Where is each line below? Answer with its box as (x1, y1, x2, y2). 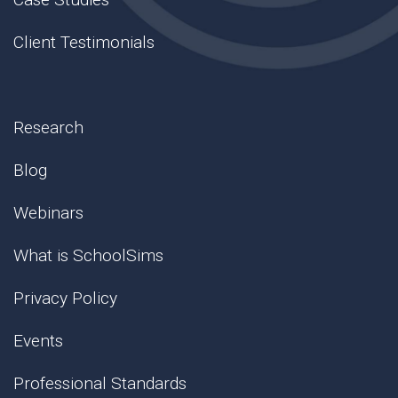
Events (13, 330, 63, 352)
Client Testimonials (13, 32, 155, 53)
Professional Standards (13, 373, 187, 394)
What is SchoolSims (13, 245, 163, 267)
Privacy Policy (13, 288, 117, 309)
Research (13, 117, 84, 139)
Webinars (13, 203, 84, 224)
